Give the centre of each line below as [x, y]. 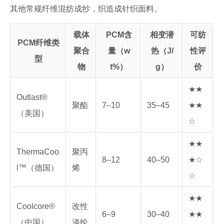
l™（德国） [37, 168]
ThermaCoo [38, 152]
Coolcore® [36, 206]
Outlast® [32, 97]
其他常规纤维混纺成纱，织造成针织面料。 [86, 9]
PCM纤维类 [38, 43]
